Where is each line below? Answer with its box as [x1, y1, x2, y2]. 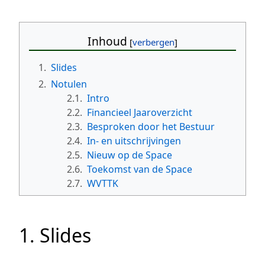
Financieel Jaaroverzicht [87, 105, 192, 119]
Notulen [51, 77, 87, 91]
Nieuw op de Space [87, 148, 172, 161]
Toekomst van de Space [87, 162, 192, 176]
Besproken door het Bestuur [87, 119, 215, 133]
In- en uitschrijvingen [87, 134, 181, 147]
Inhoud [88, 33, 127, 50]
